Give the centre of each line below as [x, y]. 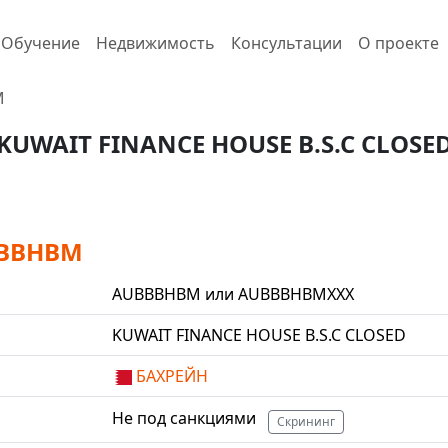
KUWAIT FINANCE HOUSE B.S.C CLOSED [259, 335]
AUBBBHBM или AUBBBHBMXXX [233, 294]
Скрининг [306, 421]
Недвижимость [155, 43]
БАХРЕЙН [170, 376]
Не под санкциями [186, 417]
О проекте [398, 43]
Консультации [286, 43]
